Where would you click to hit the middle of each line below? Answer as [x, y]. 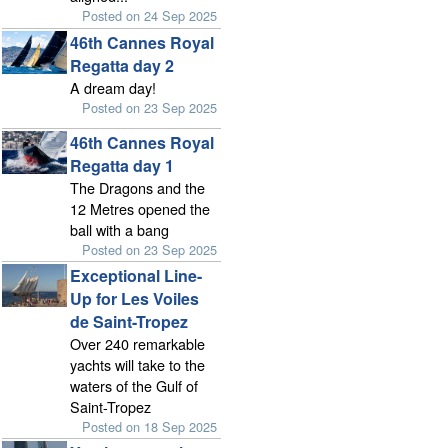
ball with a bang [119, 229]
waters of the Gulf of [133, 385]
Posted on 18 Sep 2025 [150, 426]
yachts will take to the [137, 364]
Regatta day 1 [121, 165]
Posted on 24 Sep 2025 [150, 16]
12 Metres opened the [139, 208]
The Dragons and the [137, 187]
